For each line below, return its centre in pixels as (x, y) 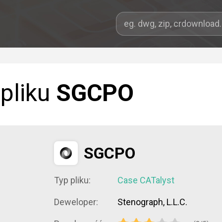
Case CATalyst (146, 180)
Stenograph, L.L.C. (152, 202)
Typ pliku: (72, 180)
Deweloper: (76, 202)
